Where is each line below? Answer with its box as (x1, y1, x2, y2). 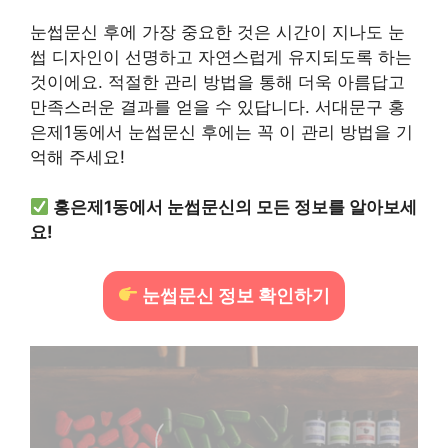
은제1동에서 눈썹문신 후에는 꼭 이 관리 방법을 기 (30, 121, 413, 142)
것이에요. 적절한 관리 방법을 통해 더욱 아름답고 (30, 71, 405, 92)
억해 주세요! (30, 146, 125, 167)
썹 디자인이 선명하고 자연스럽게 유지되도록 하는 (30, 46, 412, 67)
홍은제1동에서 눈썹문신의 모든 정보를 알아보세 (53, 197, 418, 217)
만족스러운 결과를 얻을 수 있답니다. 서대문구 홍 (30, 96, 405, 117)
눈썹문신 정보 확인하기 (138, 284, 331, 306)
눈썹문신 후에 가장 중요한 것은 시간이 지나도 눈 (30, 21, 405, 42)
